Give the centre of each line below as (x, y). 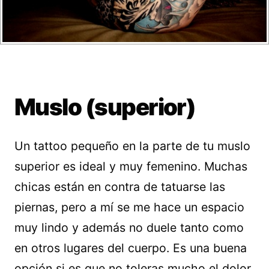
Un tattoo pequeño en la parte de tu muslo (132, 146)
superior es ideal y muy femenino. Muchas (131, 167)
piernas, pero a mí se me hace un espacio (129, 207)
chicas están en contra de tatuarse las (120, 187)
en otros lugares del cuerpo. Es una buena (131, 248)
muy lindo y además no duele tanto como (129, 228)
